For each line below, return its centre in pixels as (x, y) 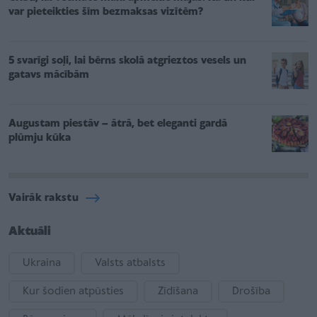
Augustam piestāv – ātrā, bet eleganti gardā (118, 124)
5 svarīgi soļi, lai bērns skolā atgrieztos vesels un (127, 61)
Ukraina (42, 264)
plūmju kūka (40, 138)
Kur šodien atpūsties (73, 292)
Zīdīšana (178, 292)
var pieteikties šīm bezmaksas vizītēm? (106, 12)
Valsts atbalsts (130, 264)
